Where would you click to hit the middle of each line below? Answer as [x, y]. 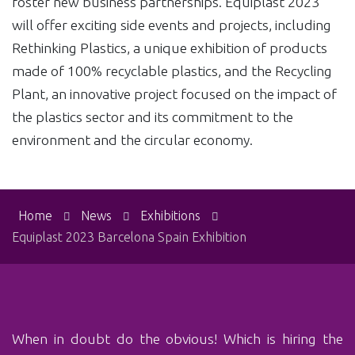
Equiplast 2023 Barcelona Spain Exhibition [129, 237]
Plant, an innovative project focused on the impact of [174, 94]
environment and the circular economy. [132, 139]
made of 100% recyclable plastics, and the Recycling [172, 71]
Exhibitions [171, 215]
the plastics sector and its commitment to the [153, 116]
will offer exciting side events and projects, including [172, 25]
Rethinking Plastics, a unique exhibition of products [170, 48]
